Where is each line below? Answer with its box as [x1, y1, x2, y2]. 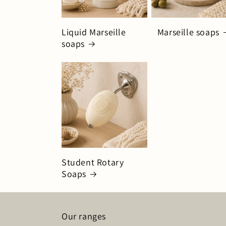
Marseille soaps [157, 26, 219, 38]
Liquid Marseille [62, 26, 126, 38]
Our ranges [62, 210, 106, 222]
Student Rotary [62, 156, 124, 168]
